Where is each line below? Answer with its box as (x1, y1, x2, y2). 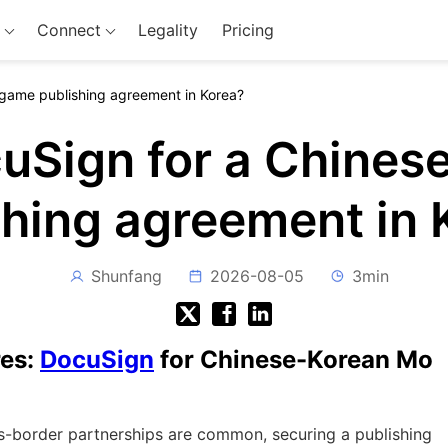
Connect (36, 20, 101, 40)
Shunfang (91, 266, 162, 286)
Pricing (221, 20, 274, 40)
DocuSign (40, 345, 154, 374)
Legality (137, 20, 198, 40)
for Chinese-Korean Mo (154, 345, 433, 374)
